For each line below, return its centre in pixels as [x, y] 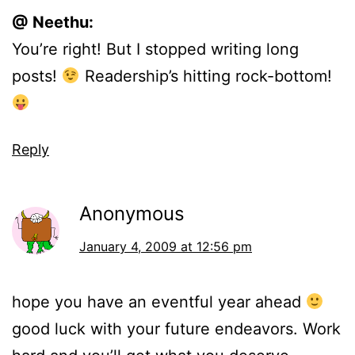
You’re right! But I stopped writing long [155, 50]
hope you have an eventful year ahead [159, 302]
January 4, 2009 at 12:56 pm [166, 247]
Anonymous [132, 214]
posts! [37, 76]
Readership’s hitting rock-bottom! [206, 76]
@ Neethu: [53, 23]
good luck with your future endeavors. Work [176, 329]
